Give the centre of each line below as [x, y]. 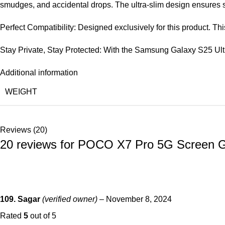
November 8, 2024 [139, 199]
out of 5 [42, 216]
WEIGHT [21, 92]
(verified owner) [70, 199]
